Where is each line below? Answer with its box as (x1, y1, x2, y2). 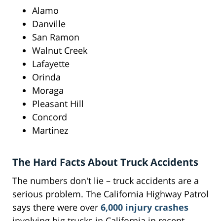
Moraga (32, 84, 64, 97)
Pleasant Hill (32, 98, 84, 110)
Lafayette (32, 58, 70, 70)
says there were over (12, 201, 101, 214)
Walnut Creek (32, 44, 87, 57)
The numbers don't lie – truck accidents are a (12, 175, 199, 187)
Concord (32, 111, 67, 123)
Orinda (32, 71, 61, 83)
